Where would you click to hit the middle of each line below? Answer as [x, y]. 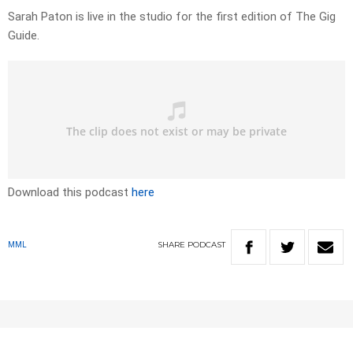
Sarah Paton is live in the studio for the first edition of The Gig [172, 17]
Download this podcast [70, 193]
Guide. [24, 36]
